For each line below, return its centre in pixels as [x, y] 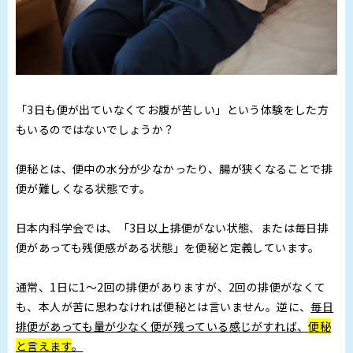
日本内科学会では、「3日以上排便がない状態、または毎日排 [173, 228]
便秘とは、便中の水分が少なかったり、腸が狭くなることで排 [175, 169]
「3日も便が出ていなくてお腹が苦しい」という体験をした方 [173, 110]
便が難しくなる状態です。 [84, 189]
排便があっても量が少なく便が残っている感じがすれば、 [162, 327]
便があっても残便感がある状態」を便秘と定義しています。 [168, 248]
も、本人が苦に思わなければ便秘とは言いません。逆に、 [163, 307]
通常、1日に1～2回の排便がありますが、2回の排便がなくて [171, 287]
